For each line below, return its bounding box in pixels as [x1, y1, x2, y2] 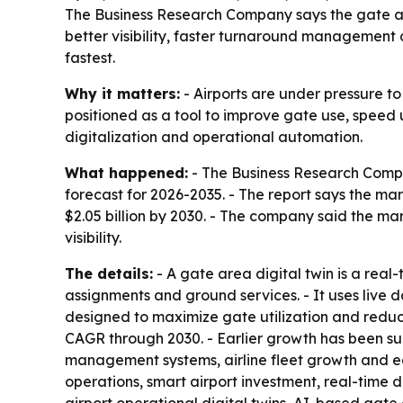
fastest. [65, 49, 115, 67]
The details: [65, 264, 153, 282]
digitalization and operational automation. [65, 128, 363, 146]
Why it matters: [65, 85, 180, 103]
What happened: [65, 164, 188, 182]
